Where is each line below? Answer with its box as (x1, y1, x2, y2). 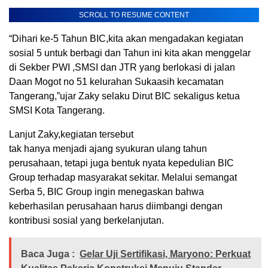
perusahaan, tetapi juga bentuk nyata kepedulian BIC (9, 158, 234, 169)
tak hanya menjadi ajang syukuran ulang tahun (9, 144, 207, 154)
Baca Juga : (21, 249, 75, 260)
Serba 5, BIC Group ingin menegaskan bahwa (9, 187, 204, 197)
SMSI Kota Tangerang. (9, 105, 105, 116)
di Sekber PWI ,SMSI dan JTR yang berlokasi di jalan (9, 62, 235, 73)
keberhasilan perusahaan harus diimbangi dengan (9, 201, 223, 212)
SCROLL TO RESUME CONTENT (79, 11, 189, 20)
